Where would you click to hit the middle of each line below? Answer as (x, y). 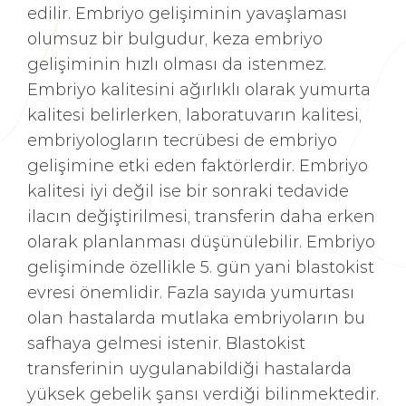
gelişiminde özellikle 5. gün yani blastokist (201, 266)
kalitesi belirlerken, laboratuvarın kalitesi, (194, 114)
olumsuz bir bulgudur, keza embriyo (175, 38)
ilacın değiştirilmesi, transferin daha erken (201, 216)
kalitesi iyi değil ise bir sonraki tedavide (188, 190)
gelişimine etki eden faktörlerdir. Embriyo (198, 165)
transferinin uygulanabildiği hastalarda (189, 368)
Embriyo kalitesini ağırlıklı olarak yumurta (199, 89)
